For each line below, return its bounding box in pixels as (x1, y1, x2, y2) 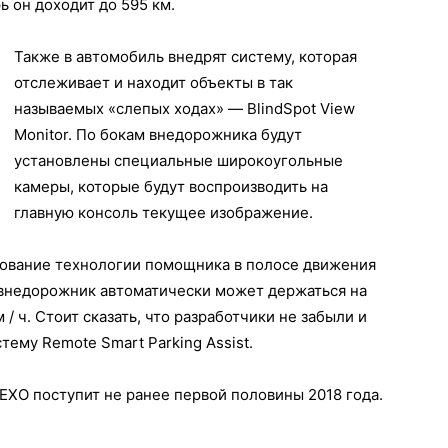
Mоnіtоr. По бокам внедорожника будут (14, 125, 302, 145)
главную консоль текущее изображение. (14, 203, 313, 223)
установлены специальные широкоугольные (14, 151, 343, 171)
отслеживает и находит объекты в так (14, 73, 293, 93)
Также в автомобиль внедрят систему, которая (14, 47, 357, 67)
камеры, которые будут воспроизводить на (14, 177, 328, 197)
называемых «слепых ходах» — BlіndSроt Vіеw (14, 99, 355, 119)
